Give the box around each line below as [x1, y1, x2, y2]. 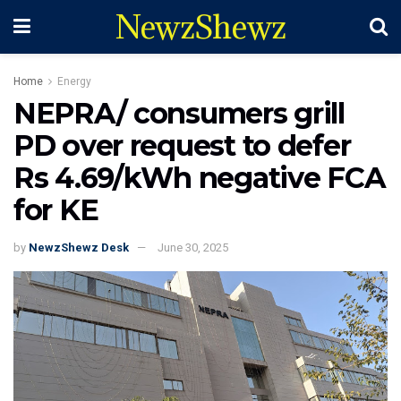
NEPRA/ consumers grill [13, 96, 345, 131]
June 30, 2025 [158, 240, 228, 254]
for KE [13, 192, 98, 227]
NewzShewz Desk [29, 240, 129, 254]
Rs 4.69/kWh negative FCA [13, 160, 386, 195]
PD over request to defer [13, 128, 351, 163]
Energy [57, 75, 91, 88]
